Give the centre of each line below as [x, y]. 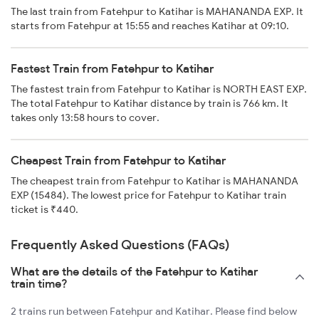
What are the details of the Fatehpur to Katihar [134, 272]
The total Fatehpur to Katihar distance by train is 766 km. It [150, 104]
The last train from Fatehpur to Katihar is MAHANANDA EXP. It [157, 12]
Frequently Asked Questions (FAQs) [120, 245]
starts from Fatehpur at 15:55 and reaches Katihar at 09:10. [150, 26]
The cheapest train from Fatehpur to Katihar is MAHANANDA [155, 181]
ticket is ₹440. [45, 210]
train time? [39, 284]
